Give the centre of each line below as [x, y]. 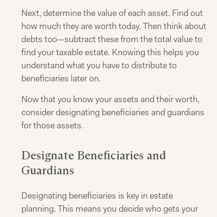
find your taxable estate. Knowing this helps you [110, 52]
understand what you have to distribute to [99, 65]
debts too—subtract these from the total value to [112, 39]
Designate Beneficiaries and [94, 155]
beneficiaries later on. [61, 78]
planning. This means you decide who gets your [110, 209]
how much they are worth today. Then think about [114, 26]
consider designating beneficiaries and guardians [113, 112]
